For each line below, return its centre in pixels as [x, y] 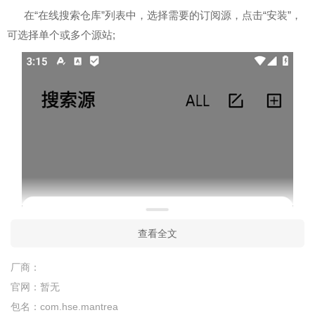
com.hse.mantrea [79, 307]
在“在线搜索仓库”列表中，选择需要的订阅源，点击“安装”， [163, 15]
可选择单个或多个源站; [61, 35]
